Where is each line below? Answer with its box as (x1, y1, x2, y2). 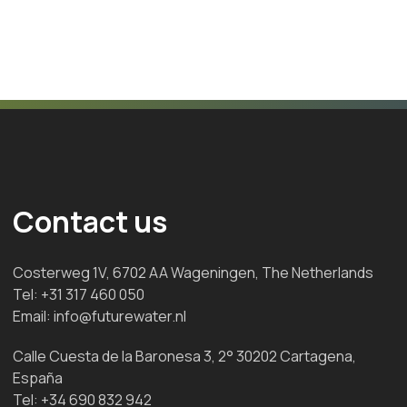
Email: (13, 305, 55, 326)
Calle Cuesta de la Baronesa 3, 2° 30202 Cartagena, (13, 346, 357, 367)
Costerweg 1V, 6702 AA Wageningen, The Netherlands (13, 262, 374, 283)
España (13, 368, 64, 389)
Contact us (13, 201, 168, 242)
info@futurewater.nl (54, 305, 187, 326)
